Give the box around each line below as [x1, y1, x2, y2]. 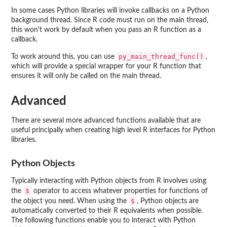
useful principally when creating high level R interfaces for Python [11, 126, 215, 134]
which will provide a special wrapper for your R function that [11, 63, 201, 70]
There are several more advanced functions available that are [11, 117, 201, 124]
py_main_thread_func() [119, 53, 204, 61]
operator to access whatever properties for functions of [31, 187, 208, 195]
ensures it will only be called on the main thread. [11, 72, 161, 80]
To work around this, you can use [11, 53, 117, 61]
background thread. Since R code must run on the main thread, [11, 17, 208, 24]
